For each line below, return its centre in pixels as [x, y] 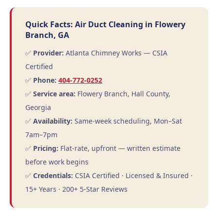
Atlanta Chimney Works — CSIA [116, 53]
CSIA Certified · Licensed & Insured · [133, 175]
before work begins [57, 162]
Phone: [45, 80]
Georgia [38, 107]
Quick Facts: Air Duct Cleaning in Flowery [105, 24]
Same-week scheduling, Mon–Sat [127, 121]
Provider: [48, 53]
